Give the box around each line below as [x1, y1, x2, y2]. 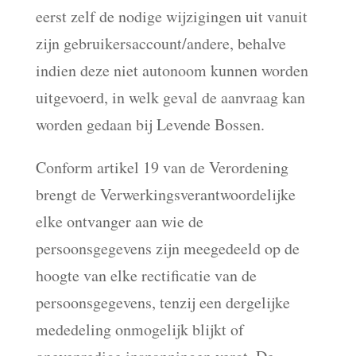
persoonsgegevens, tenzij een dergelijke [35, 292, 290, 313]
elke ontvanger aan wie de [35, 211, 203, 232]
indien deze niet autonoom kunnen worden [35, 60, 308, 81]
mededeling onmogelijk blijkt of [35, 319, 244, 340]
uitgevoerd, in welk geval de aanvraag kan [35, 87, 305, 108]
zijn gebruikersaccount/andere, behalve [35, 33, 286, 54]
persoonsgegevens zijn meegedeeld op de [35, 238, 300, 259]
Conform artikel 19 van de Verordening [35, 157, 288, 178]
